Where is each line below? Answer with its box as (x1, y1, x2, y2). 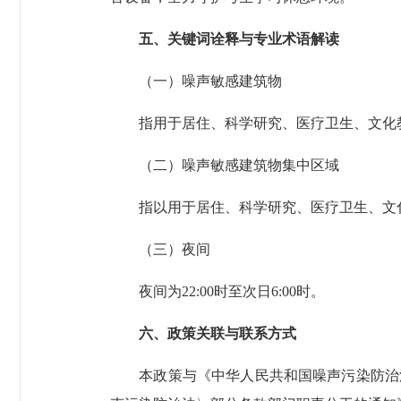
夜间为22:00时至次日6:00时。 (110, 283, 325, 299)
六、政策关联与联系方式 (124, 325, 296, 341)
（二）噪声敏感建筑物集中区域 (110, 157, 339, 173)
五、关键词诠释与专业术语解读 (110, 30, 339, 47)
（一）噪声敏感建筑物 (110, 73, 282, 89)
